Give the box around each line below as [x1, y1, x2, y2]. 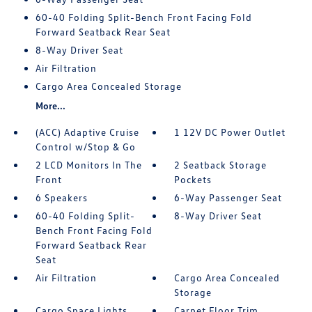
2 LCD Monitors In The [35, 159, 142, 171]
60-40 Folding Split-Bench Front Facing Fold [35, 11, 252, 23]
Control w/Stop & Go [35, 141, 136, 153]
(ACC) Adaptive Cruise [35, 126, 139, 138]
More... [35, 100, 65, 111]
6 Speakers [35, 192, 88, 203]
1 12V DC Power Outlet [174, 126, 286, 138]
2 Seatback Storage [174, 159, 267, 171]
